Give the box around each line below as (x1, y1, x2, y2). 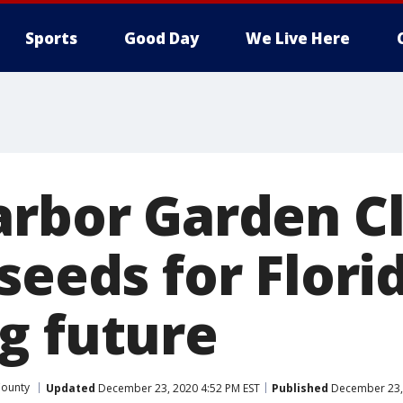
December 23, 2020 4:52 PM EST (95, 380, 260, 396)
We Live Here (246, 28, 350, 49)
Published (272, 380, 328, 396)
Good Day (124, 28, 199, 49)
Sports (25, 28, 77, 49)
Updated (46, 380, 95, 396)
